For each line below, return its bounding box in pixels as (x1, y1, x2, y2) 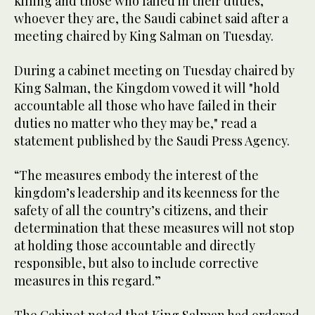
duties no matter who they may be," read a (14, 114, 257, 131)
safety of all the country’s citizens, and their (14, 201, 268, 219)
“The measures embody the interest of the (14, 166, 259, 184)
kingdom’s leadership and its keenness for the (14, 184, 280, 201)
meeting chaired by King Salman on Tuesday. (14, 27, 274, 44)
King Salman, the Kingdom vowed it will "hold (14, 79, 280, 96)
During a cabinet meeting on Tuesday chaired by (14, 61, 295, 79)
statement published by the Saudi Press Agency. (14, 131, 290, 149)
